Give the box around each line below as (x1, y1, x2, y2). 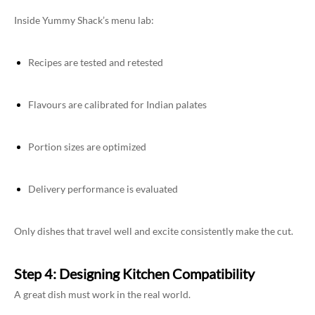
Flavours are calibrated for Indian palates (28, 98, 207, 111)
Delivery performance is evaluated (28, 183, 178, 195)
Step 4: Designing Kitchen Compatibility (14, 265, 255, 283)
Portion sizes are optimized (28, 141, 146, 153)
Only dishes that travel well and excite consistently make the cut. (14, 225, 293, 238)
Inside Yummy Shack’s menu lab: (14, 14, 154, 27)
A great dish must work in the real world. (14, 288, 191, 301)
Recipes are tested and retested (28, 56, 163, 69)
